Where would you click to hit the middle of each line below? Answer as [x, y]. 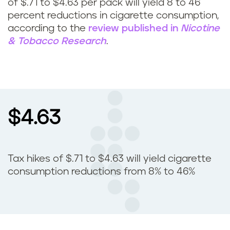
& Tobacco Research [57, 42]
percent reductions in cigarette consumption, [113, 16]
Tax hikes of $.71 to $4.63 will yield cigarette [110, 159]
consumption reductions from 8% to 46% [101, 172]
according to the [48, 29]
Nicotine [200, 29]
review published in [135, 29]
